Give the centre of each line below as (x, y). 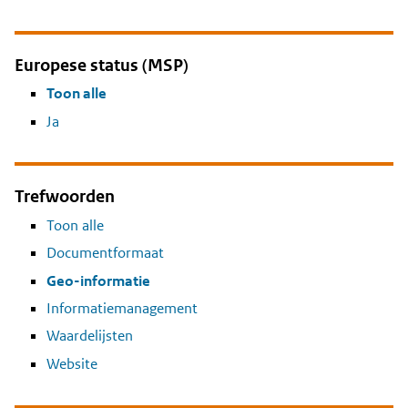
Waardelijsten (90, 336)
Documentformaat (105, 253)
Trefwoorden (65, 197)
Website (72, 363)
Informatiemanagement (122, 308)
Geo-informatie (98, 280)
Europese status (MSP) (102, 65)
